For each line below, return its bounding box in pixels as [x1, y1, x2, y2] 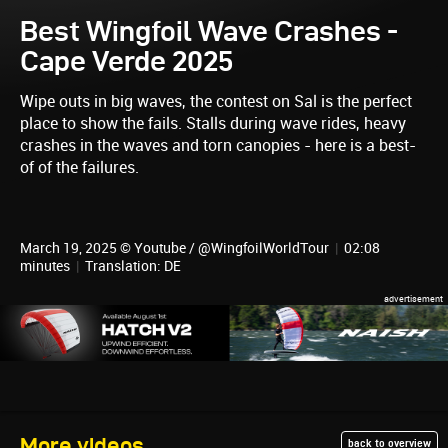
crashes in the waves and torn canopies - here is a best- [20, 136, 416, 155]
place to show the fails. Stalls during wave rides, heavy [20, 114, 406, 133]
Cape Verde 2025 [20, 46, 233, 76]
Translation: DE [85, 258, 181, 274]
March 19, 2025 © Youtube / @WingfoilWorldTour [20, 240, 332, 256]
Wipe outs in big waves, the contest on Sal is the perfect [20, 92, 412, 111]
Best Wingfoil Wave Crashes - [20, 16, 398, 46]
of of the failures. [20, 158, 139, 177]
